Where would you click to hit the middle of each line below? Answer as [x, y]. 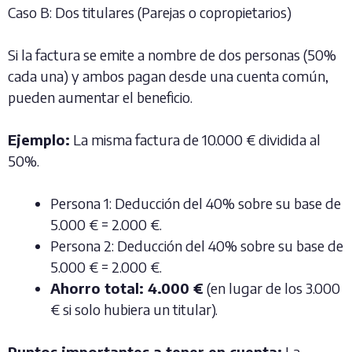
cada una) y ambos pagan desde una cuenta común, [168, 76]
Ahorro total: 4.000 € [127, 288]
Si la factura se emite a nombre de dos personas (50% [172, 55]
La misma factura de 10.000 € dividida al [195, 139]
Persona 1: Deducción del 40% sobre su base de [196, 203]
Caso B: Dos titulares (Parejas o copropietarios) [150, 12]
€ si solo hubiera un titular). [134, 309]
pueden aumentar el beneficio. [100, 97]
